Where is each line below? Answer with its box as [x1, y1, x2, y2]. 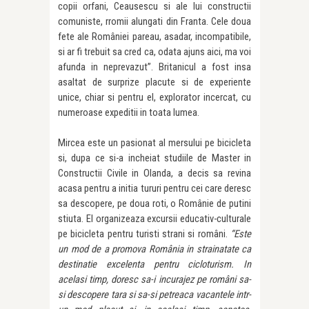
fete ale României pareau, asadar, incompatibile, [58, 30, 251, 43]
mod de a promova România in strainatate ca [68, 243, 251, 256]
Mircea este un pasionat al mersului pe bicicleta [58, 137, 251, 150]
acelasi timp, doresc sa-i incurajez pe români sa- [58, 273, 251, 286]
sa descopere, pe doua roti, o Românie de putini [58, 197, 251, 210]
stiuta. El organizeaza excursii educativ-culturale [58, 212, 251, 226]
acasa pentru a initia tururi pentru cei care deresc [58, 182, 251, 195]
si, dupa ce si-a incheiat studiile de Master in [58, 152, 251, 165]
